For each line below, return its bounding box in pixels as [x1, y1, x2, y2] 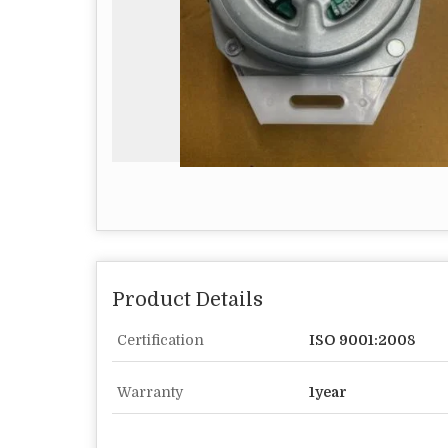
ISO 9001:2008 [309, 332, 416, 348]
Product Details [112, 288, 263, 311]
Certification [117, 332, 204, 348]
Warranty [117, 384, 183, 400]
